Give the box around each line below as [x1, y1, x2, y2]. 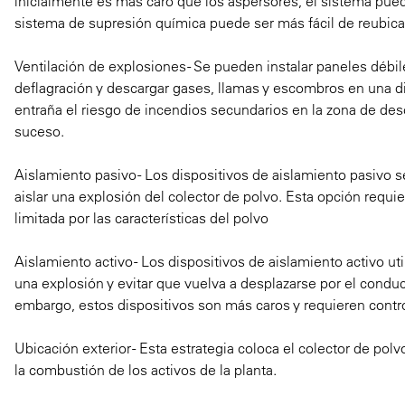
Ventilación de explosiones [14, 56, 186, 75]
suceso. [14, 121, 64, 140]
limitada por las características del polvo [14, 208, 268, 227]
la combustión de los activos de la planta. [14, 360, 277, 379]
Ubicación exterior [14, 338, 131, 357]
